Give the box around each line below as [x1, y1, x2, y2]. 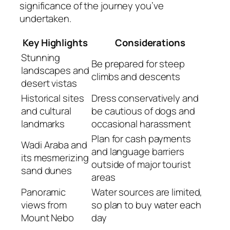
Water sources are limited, [91, 185, 203, 199]
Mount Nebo [21, 210, 74, 224]
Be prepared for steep [91, 56, 185, 70]
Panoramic [21, 185, 66, 199]
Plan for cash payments [91, 131, 191, 145]
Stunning [21, 50, 61, 64]
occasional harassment [91, 117, 191, 130]
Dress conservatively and [91, 91, 199, 105]
